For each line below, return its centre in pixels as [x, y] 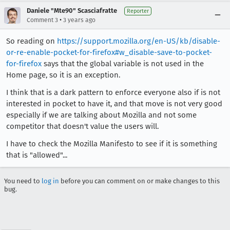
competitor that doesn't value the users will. [82, 126]
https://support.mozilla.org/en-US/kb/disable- [139, 41]
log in [50, 181]
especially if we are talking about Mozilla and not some [101, 115]
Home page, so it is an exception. [63, 75]
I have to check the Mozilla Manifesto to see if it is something [112, 144]
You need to [23, 181]
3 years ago [79, 20]
